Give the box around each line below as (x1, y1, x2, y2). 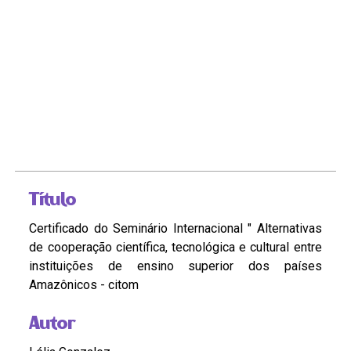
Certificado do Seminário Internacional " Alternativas (29, 221, 322, 237)
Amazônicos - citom (29, 277, 139, 293)
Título (29, 187, 77, 211)
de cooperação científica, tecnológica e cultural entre (29, 240, 322, 255)
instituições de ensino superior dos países (29, 259, 322, 274)
